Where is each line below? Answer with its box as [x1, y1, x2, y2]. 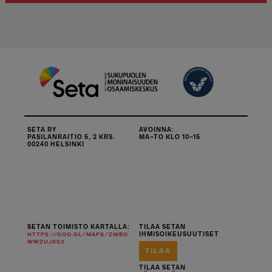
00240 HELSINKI [27, 141, 85, 148]
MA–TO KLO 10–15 [139, 134, 200, 140]
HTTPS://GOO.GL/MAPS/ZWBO [27, 231, 129, 237]
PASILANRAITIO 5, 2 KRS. [27, 134, 116, 140]
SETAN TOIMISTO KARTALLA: [27, 223, 131, 230]
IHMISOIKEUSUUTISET [139, 231, 219, 237]
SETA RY [27, 126, 57, 133]
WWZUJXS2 [27, 239, 65, 245]
